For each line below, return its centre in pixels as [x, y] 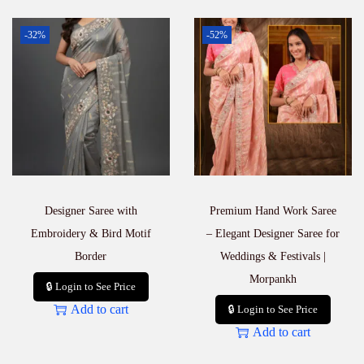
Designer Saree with [91, 210]
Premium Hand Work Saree [273, 210]
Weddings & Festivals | [273, 256]
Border [91, 256]
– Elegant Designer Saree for [273, 233]
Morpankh [273, 279]
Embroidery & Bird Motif [91, 233]
